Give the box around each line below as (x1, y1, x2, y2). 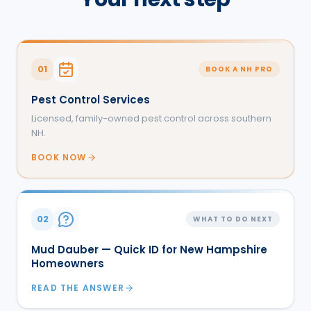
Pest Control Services (31, 92, 150, 107)
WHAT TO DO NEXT (193, 214, 273, 225)
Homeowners (31, 255, 104, 271)
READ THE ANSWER (31, 281, 124, 294)
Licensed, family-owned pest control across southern (31, 111, 271, 125)
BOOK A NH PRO (205, 64, 273, 75)
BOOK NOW (31, 151, 87, 163)
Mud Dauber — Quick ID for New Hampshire (31, 242, 267, 257)
